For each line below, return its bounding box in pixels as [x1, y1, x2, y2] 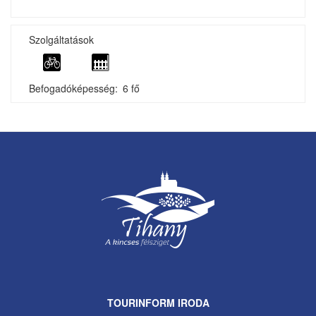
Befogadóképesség [29, 80, 115, 95]
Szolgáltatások [29, 32, 94, 47]
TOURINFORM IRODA [107, 295, 209, 310]
